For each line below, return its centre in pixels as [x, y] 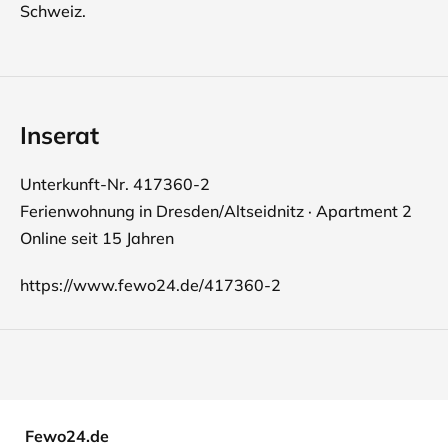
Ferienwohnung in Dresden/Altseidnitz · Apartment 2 [216, 211]
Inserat [59, 135]
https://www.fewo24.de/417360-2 [150, 285]
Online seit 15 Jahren [97, 238]
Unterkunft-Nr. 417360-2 [115, 184]
